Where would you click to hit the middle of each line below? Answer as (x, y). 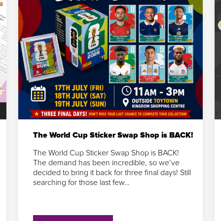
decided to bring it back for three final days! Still (112, 172)
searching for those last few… (81, 182)
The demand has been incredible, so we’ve (106, 163)
